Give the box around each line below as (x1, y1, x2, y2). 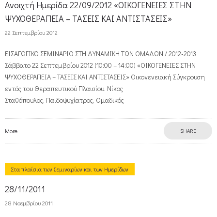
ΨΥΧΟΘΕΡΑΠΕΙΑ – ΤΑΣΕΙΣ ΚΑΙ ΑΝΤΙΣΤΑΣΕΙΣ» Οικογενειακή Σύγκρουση (5, 72, 205, 81)
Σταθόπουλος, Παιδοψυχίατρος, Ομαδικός (5, 95, 124, 105)
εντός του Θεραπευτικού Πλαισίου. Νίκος (5, 84, 123, 93)
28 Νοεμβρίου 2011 (5, 199, 53, 207)
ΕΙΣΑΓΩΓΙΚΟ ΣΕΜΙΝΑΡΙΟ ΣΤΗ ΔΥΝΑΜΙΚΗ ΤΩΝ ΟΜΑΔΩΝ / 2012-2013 (5, 49, 196, 58)
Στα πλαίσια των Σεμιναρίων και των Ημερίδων (11, 165, 128, 173)
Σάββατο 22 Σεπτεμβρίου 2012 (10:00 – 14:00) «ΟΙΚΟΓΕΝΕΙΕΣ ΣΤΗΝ (5, 61, 196, 70)
